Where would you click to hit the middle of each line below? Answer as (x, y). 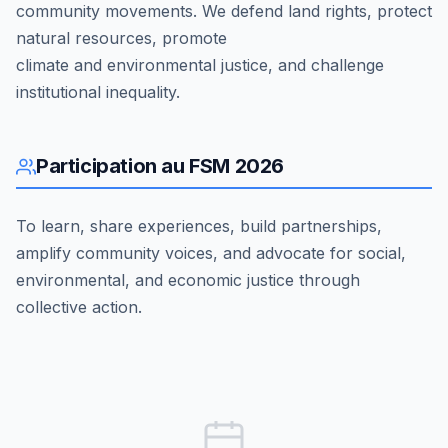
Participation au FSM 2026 (160, 166)
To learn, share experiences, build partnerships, (199, 226)
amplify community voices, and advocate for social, (211, 253)
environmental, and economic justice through (188, 280)
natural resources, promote (121, 38)
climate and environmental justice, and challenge (200, 65)
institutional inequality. (98, 92)
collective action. (79, 307)
